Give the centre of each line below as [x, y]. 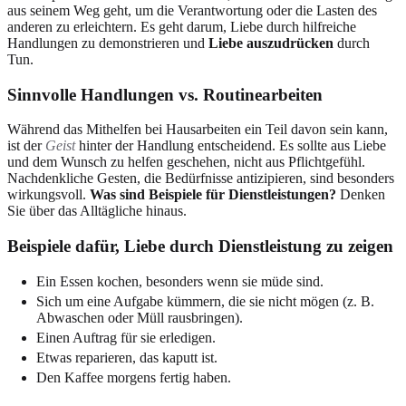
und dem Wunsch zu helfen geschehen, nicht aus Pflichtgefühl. [186, 162]
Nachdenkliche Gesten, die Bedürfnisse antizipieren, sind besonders [201, 179]
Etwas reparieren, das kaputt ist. [127, 357]
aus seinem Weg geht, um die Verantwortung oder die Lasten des [192, 10]
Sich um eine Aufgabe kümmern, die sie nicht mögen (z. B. [205, 301]
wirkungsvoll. [48, 195]
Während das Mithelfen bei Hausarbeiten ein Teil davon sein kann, [198, 130]
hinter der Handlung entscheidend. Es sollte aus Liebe [231, 146]
